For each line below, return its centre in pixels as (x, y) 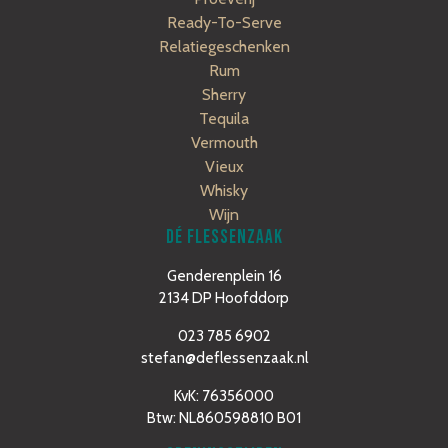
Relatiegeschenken (224, 46)
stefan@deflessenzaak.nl (224, 357)
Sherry (224, 94)
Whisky (224, 190)
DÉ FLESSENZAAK (224, 237)
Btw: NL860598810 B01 (224, 417)
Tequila (224, 118)
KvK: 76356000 (224, 395)
